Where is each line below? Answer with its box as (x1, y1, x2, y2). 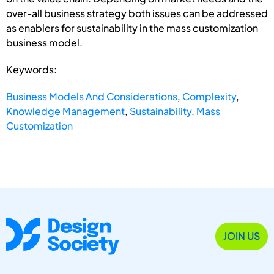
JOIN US (223, 229, 260, 243)
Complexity (182, 89, 236, 103)
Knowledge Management (6, 104, 125, 117)
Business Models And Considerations (6, 89, 177, 103)
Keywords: (6, 62, 57, 76)
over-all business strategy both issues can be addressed (6, 6, 268, 20)
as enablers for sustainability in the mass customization (6, 21, 258, 34)
